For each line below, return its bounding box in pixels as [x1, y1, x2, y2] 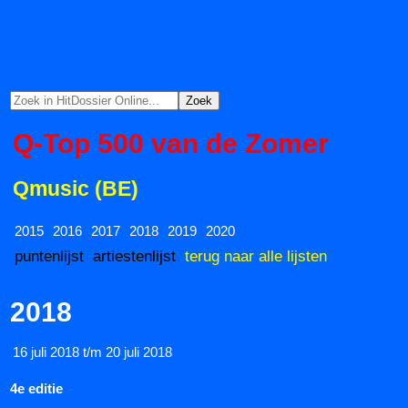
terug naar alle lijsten [185, 247, 327, 264]
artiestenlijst [93, 247, 176, 264]
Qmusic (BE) [13, 178, 138, 201]
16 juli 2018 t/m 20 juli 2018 [13, 343, 172, 360]
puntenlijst [15, 247, 84, 264]
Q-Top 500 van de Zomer [13, 128, 329, 159]
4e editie [10, 380, 63, 396]
